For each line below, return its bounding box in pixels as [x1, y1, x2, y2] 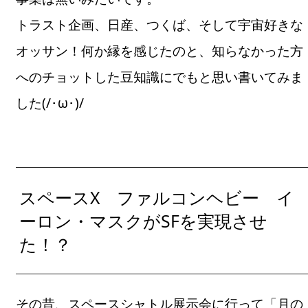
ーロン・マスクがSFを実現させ [19, 210, 268, 233]
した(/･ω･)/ [16, 93, 85, 112]
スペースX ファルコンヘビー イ [19, 186, 295, 210]
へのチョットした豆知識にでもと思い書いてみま [16, 67, 304, 86]
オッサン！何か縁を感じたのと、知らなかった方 [16, 41, 304, 60]
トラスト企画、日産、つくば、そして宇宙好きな [16, 15, 304, 34]
